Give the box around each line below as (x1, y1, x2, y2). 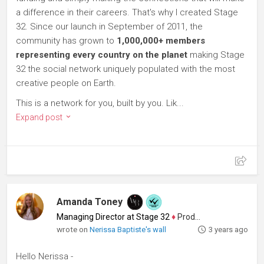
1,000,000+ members (117, 35, 205, 46)
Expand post (16, 113, 64, 122)
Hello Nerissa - (16, 251, 73, 262)
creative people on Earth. (16, 78, 116, 88)
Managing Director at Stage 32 (57, 212, 170, 222)
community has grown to (16, 35, 117, 46)
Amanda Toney (57, 196, 123, 207)
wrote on (57, 225, 90, 234)
